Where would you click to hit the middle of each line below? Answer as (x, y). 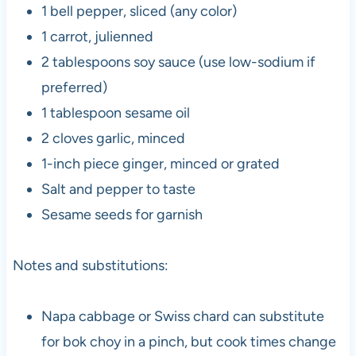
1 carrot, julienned (97, 36)
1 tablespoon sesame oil (115, 112)
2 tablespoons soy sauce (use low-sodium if (178, 62)
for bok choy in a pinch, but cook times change (188, 341)
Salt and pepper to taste (118, 189)
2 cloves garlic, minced (113, 138)
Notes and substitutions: (90, 265)
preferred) (74, 87)
